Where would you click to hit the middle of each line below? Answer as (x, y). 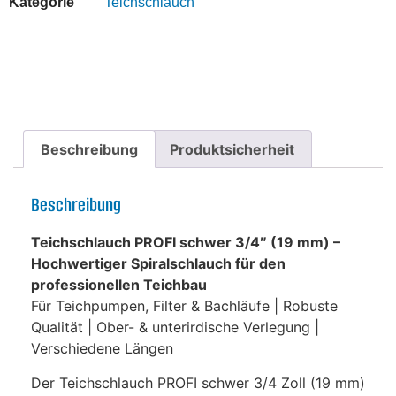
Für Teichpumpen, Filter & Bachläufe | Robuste (184, 306)
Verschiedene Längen (102, 349)
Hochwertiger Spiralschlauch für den (158, 264)
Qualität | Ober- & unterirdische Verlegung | (175, 327)
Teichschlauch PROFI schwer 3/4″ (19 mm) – (186, 243)
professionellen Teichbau (119, 285)
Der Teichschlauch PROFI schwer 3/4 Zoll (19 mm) (198, 382)
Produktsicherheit (232, 149)
